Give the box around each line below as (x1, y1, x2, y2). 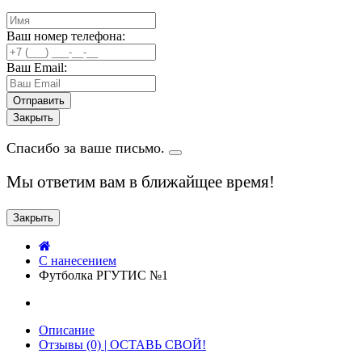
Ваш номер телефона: (6, 29, 125, 43)
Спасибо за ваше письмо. (6, 140, 169, 156)
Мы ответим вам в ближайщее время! (6, 172, 275, 192)
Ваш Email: (6, 61, 67, 74)
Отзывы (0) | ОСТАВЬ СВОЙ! (39, 338, 206, 351)
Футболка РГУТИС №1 (39, 268, 168, 282)
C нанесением (39, 254, 116, 267)
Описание (39, 323, 95, 337)
